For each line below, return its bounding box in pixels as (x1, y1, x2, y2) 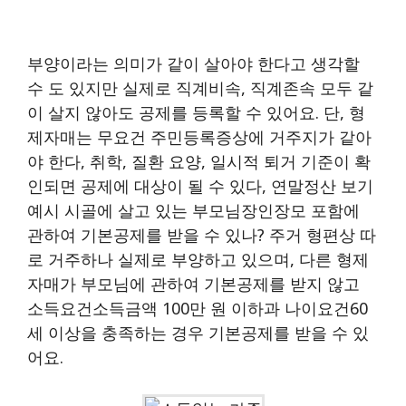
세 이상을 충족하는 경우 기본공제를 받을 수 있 (27, 321, 369, 343)
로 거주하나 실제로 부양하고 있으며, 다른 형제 (27, 247, 369, 270)
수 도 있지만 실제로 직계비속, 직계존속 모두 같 (27, 76, 373, 99)
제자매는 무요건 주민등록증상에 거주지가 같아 (27, 125, 372, 148)
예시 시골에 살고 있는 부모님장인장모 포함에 (27, 198, 360, 221)
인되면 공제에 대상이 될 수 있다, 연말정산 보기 (27, 174, 373, 197)
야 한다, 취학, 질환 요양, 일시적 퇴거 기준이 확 (27, 150, 371, 172)
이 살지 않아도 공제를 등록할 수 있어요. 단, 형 (27, 101, 365, 123)
